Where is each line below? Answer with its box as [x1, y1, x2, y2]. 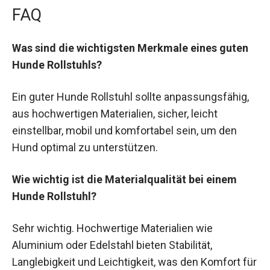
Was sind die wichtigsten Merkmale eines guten [12, 41, 248, 54]
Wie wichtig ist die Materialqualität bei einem [12, 173, 237, 186]
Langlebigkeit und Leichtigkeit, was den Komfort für [12, 256, 257, 269]
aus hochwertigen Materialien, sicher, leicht [12, 107, 218, 121]
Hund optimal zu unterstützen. [12, 141, 158, 154]
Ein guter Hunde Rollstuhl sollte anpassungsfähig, [12, 90, 249, 104]
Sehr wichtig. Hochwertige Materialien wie [12, 222, 213, 235]
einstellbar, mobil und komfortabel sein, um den [12, 124, 237, 137]
